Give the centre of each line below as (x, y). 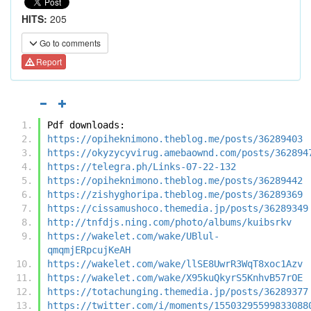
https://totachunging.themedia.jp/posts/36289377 (178, 291)
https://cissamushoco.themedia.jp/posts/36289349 (178, 208)
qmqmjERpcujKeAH (89, 250)
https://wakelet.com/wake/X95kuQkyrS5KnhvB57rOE (175, 277)
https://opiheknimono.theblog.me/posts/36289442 (175, 180)
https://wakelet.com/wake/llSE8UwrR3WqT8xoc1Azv (175, 263)
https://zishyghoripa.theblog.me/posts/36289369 (175, 194)
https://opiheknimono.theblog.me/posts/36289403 (175, 138)
